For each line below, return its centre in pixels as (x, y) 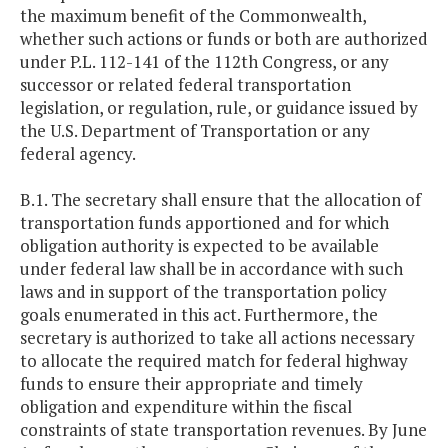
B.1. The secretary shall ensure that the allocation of (220, 200)
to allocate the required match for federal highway (214, 361)
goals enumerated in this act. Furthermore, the (199, 315)
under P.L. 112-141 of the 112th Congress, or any (204, 62)
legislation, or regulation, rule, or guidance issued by (219, 108)
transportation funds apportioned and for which (204, 223)
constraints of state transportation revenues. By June (223, 430)
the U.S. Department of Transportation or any (195, 131)
